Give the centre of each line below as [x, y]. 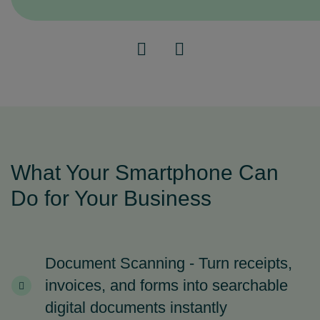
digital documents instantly [136, 307]
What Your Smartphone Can [145, 172]
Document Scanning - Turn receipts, [169, 263]
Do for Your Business [111, 198]
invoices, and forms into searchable [166, 285]
